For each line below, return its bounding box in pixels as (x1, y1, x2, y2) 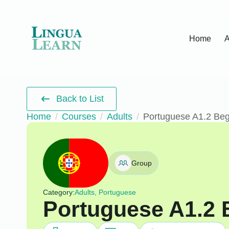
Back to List (56, 93, 104, 104)
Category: (42, 188, 75, 196)
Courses (62, 111, 96, 122)
